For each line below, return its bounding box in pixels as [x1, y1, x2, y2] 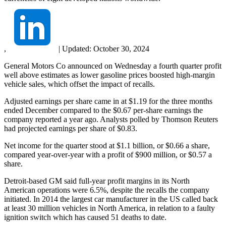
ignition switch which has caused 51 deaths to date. [4, 212, 166, 221]
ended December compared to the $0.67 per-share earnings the [4, 105, 203, 115]
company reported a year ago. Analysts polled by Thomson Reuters [4, 115, 218, 124]
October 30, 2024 [93, 44, 149, 53]
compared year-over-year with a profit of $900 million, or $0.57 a [4, 150, 212, 159]
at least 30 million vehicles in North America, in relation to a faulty [4, 203, 215, 212]
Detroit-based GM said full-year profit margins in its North [4, 176, 190, 185]
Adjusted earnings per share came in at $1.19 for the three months [4, 96, 212, 105]
